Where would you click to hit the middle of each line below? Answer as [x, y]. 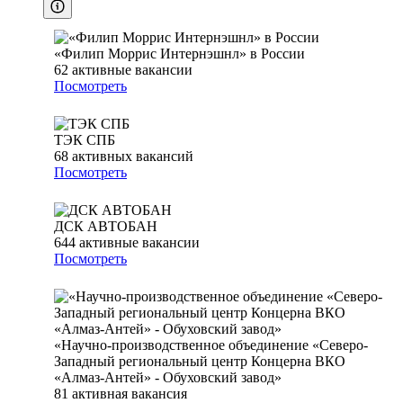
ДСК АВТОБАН [106, 227]
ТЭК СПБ [85, 140]
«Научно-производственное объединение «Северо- [211, 345]
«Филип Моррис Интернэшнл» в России [179, 54]
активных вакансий [133, 157]
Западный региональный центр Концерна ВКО [200, 362]
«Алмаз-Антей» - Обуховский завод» [168, 378]
